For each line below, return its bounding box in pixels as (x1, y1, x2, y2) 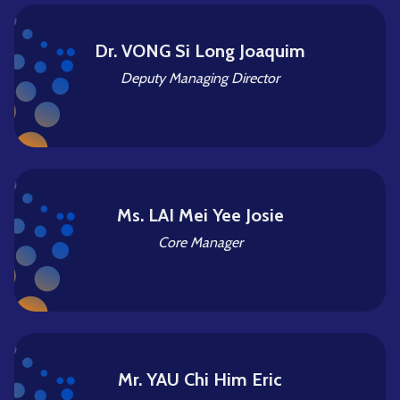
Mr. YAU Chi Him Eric (118, 369, 282, 390)
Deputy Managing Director (121, 70, 279, 87)
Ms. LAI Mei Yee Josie (116, 204, 284, 226)
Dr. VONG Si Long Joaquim (95, 40, 305, 62)
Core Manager (157, 234, 243, 251)
